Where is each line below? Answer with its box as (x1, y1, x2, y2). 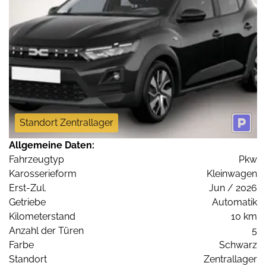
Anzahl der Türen (9, 225, 84, 237)
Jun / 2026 (209, 182, 257, 194)
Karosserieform (9, 168, 77, 180)
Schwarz (219, 239, 257, 251)
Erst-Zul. (9, 182, 46, 194)
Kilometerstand (9, 211, 75, 223)
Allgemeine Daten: (9, 140, 94, 151)
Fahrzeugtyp (9, 154, 64, 166)
